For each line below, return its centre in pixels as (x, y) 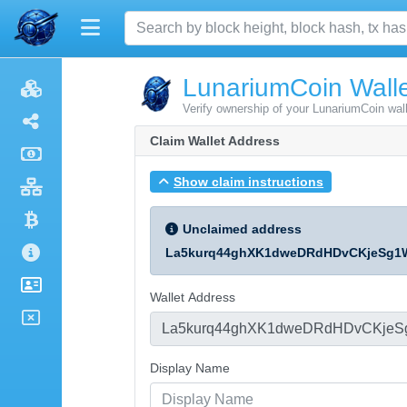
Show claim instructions (249, 181)
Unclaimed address (242, 228)
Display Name (190, 367)
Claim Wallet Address (215, 141)
